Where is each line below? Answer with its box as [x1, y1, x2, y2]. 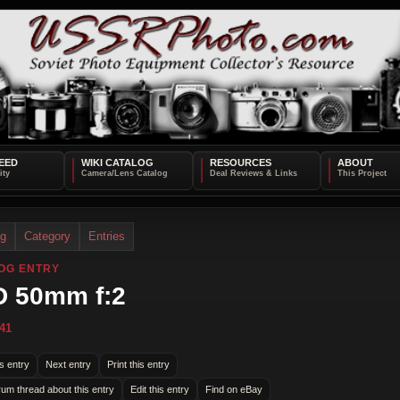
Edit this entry [130, 384, 189, 396]
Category [24, 229, 71, 243]
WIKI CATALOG [80, 156, 154, 168]
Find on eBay [205, 384, 262, 396]
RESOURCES [209, 156, 271, 168]
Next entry [46, 359, 91, 371]
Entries [88, 229, 125, 243]
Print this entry [107, 359, 170, 371]
